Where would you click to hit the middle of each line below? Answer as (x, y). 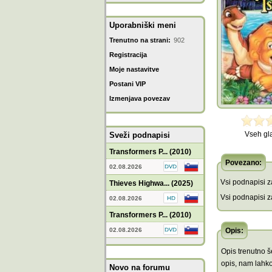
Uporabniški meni (143, 25)
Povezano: (243, 163)
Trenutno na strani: (140, 40)
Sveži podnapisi (140, 135)
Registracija (128, 55)
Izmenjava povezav (140, 98)
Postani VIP (127, 84)
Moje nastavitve (134, 69)
